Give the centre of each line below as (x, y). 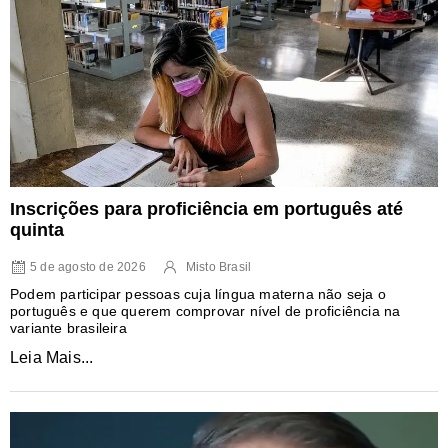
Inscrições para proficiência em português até (206, 208)
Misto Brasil (218, 266)
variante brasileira (68, 327)
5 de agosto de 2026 (88, 266)
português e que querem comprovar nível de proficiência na (205, 310)
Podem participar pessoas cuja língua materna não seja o (198, 293)
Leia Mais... (52, 357)
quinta (37, 229)
